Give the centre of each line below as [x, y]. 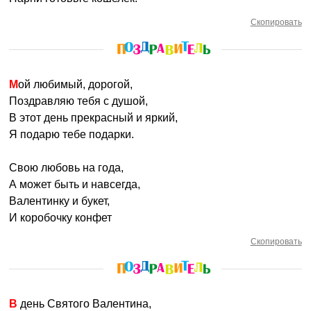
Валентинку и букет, [60, 201]
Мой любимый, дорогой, [76, 84]
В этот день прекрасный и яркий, [94, 118]
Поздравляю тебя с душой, [79, 101]
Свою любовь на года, [67, 168]
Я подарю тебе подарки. [72, 134]
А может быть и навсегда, [75, 184]
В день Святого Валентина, [85, 304]
